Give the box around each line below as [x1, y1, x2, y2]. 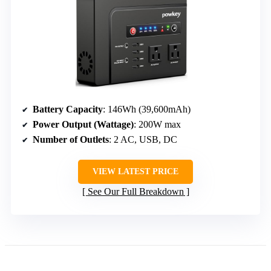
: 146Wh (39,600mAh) [103, 103, 191, 114]
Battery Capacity [33, 103, 103, 114]
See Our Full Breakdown [87, 186, 184, 197]
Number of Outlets [33, 134, 109, 145]
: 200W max [134, 119, 181, 129]
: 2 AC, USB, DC [109, 134, 177, 145]
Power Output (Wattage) [33, 119, 134, 129]
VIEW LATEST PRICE [93, 166, 178, 176]
